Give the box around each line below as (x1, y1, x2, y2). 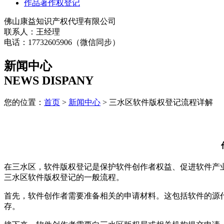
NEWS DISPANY (4, 73, 93, 87)
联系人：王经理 (4, 27, 60, 36)
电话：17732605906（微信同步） (4, 37, 120, 46)
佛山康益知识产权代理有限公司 (4, 16, 116, 25)
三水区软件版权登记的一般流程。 (4, 172, 124, 181)
